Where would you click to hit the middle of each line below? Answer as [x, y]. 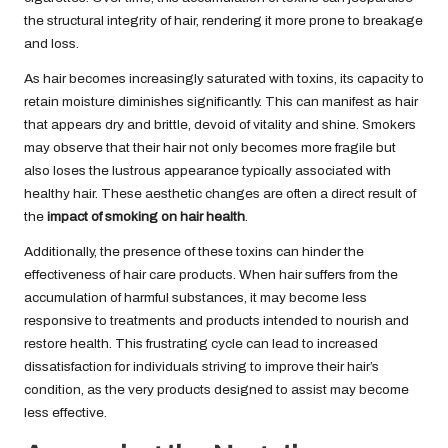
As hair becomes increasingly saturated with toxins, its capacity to [224, 79]
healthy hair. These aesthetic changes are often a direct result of [220, 194]
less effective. [65, 413]
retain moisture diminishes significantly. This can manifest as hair [221, 102]
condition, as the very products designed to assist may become [216, 390]
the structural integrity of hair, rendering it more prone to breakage [223, 21]
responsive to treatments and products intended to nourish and [216, 321]
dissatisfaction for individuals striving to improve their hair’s [201, 367]
